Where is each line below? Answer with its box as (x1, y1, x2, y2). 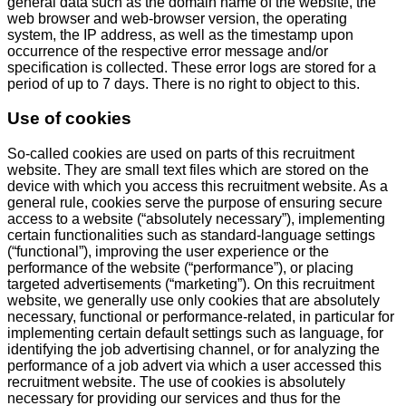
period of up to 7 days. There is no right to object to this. (7, 75, 360, 92)
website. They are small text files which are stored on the (7, 162, 369, 179)
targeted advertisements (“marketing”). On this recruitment (7, 276, 374, 293)
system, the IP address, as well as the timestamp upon (7, 26, 353, 43)
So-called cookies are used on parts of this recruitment (7, 146, 354, 162)
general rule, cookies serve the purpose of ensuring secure (7, 195, 382, 211)
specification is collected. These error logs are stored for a (7, 59, 376, 75)
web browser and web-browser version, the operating (7, 10, 347, 26)
